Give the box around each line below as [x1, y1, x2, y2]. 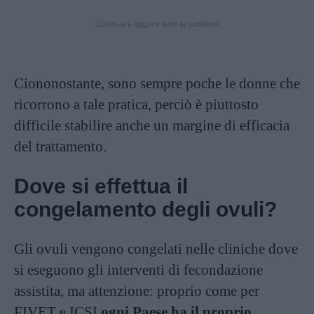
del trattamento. [14, 137, 107, 155]
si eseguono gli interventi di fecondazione [14, 261, 263, 278]
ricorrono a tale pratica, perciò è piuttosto [14, 95, 259, 113]
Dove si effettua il [14, 174, 188, 198]
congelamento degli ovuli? [14, 197, 277, 221]
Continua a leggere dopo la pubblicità [95, 19, 219, 28]
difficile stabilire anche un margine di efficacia [14, 116, 289, 134]
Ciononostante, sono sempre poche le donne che [14, 74, 300, 92]
